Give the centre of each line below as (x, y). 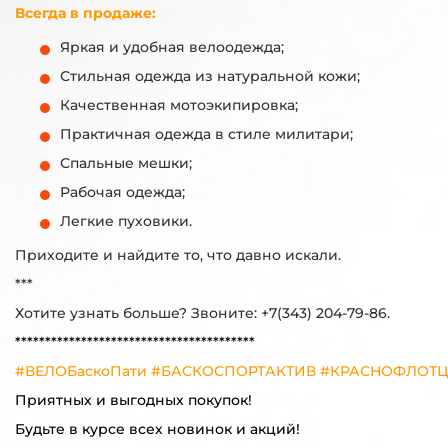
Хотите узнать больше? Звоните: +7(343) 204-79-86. (202, 312)
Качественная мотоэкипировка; (179, 104)
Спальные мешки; (126, 162)
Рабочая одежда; (122, 191)
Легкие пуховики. (126, 220)
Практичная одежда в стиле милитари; (206, 133)
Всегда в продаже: (85, 12)
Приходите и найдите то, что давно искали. (178, 254)
